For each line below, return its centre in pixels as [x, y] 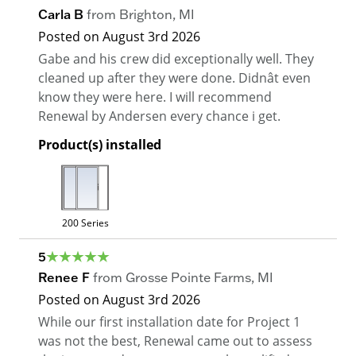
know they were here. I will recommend [155, 97]
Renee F [64, 278]
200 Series [85, 223]
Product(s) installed [100, 145]
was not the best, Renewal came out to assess [175, 341]
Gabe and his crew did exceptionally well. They [176, 59]
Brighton [146, 15]
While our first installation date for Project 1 [169, 322]
